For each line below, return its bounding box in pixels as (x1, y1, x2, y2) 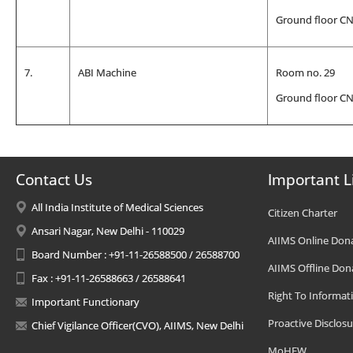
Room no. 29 (276, 65, 335, 80)
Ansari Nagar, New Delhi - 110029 (32, 224, 184, 238)
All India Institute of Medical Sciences (32, 200, 203, 214)
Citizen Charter (268, 206, 337, 220)
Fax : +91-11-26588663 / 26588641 (32, 271, 186, 285)
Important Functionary (32, 295, 139, 309)
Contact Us (16, 169, 92, 190)
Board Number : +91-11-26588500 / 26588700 (32, 247, 240, 262)
